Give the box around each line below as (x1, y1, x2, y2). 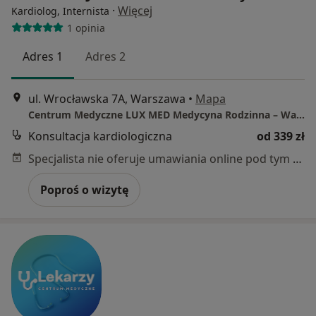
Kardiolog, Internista (11, 4, 109, 18)
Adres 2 (85, 49, 126, 65)
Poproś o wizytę (40, 181, 128, 197)
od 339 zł (257, 128, 305, 144)
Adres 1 (23, 49, 63, 65)
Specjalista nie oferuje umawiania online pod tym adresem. (293, 150, 302, 166)
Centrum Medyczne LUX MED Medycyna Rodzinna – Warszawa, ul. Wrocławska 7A (296, 107, 305, 121)
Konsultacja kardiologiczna (28, 128, 172, 144)
